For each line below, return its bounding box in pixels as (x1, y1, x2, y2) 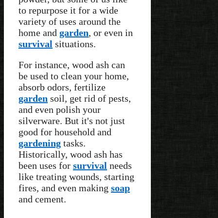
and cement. (18, 193, 66, 204)
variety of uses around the (18, 16, 121, 27)
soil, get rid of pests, (48, 92, 131, 104)
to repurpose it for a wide (18, 4, 118, 16)
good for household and (18, 126, 111, 137)
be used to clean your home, (18, 70, 129, 81)
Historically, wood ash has (18, 148, 123, 160)
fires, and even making (18, 182, 111, 193)
